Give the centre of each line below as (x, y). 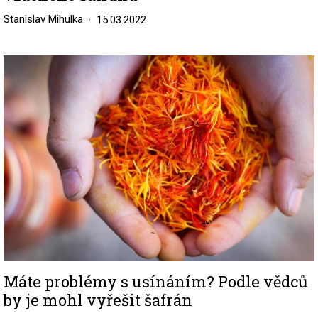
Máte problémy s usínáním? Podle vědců (155, 281)
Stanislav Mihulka (43, 19)
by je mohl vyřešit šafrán (98, 300)
